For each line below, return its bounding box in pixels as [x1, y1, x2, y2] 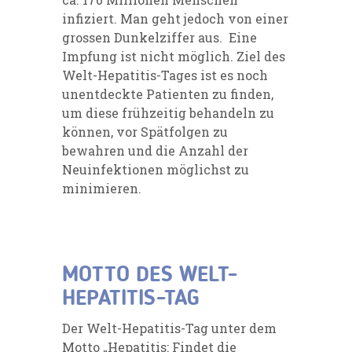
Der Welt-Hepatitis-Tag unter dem [62, 319, 277, 336]
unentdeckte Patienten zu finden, [62, 85, 273, 102]
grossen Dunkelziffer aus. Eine [62, 28, 257, 46]
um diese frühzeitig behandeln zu [62, 104, 274, 121]
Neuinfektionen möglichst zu [62, 160, 249, 178]
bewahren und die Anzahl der [62, 141, 248, 159]
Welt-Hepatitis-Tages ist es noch [62, 66, 268, 83]
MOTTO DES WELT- [62, 264, 237, 287]
